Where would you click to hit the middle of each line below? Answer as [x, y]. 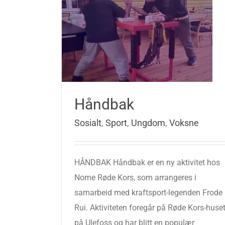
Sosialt [88, 123]
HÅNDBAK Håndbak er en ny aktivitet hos [147, 162]
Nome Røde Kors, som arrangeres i [135, 178]
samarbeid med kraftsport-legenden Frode [148, 193]
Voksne [184, 123]
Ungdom [148, 123]
